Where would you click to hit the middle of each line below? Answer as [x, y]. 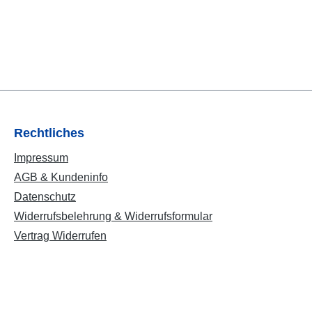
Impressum [41, 158]
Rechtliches [49, 133]
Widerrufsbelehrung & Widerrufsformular [113, 216]
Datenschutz [45, 197]
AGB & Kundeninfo [61, 177]
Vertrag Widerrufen [60, 236]
